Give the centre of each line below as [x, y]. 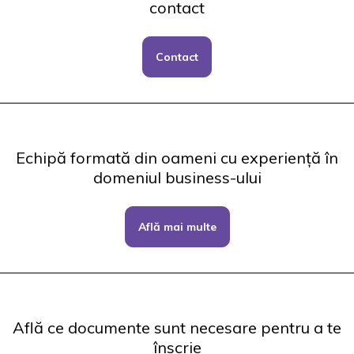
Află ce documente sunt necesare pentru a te [177, 327]
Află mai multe [177, 226]
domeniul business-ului [177, 177]
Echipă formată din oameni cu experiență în [177, 157]
